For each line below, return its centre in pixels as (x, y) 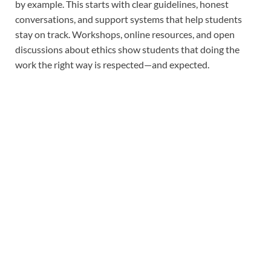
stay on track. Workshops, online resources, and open (125, 34)
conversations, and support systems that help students (129, 19)
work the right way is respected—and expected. (112, 64)
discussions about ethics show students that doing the (127, 49)
